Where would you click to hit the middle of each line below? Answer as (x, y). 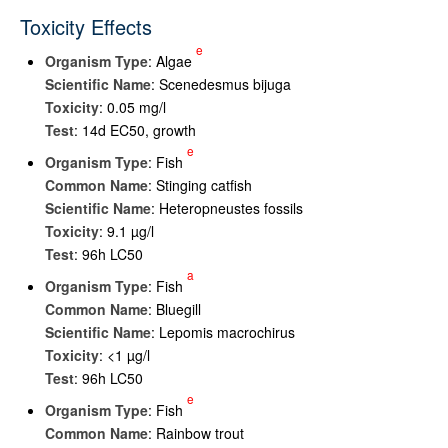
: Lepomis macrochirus (223, 332)
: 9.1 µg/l (126, 231)
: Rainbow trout (196, 433)
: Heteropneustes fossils (227, 208)
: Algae (172, 61)
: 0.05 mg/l (132, 107)
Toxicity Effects (86, 26)
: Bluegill (174, 309)
